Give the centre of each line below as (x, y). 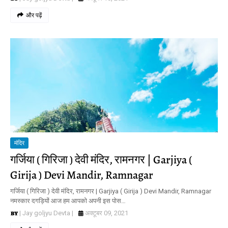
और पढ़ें (34, 15)
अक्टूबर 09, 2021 (107, 213)
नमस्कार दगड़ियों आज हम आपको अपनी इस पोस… (68, 201)
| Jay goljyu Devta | (46, 213)
